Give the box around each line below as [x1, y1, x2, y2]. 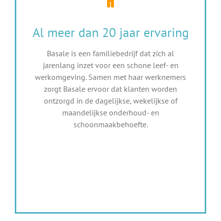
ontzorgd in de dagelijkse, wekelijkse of [43, 96, 178, 106]
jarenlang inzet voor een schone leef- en [42, 60, 179, 70]
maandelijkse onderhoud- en [62, 108, 159, 117]
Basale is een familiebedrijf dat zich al [47, 48, 174, 58]
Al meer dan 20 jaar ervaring [32, 24, 189, 40]
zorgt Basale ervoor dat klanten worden [44, 84, 177, 94]
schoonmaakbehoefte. [73, 119, 148, 129]
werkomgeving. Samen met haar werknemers [35, 72, 186, 82]
